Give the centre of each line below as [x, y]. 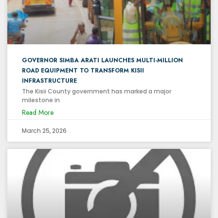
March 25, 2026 [44, 130]
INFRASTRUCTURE [49, 81]
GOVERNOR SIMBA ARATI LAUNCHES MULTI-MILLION [102, 60]
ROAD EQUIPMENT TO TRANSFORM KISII [83, 70]
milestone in [41, 100]
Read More [38, 112]
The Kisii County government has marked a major [97, 91]
